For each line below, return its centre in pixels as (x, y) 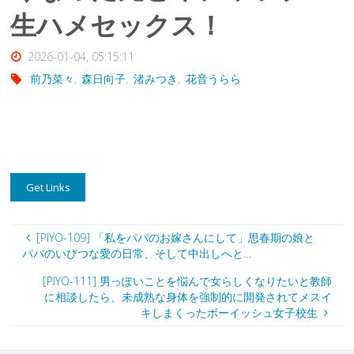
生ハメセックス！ (117, 25)
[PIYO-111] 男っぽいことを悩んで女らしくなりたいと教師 (188, 281)
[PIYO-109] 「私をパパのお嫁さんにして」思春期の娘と (176, 238)
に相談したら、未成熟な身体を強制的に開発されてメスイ (188, 296)
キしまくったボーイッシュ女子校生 (229, 312)
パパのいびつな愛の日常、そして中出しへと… (136, 254)
